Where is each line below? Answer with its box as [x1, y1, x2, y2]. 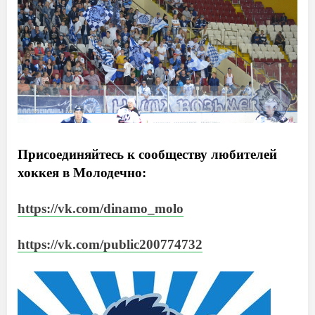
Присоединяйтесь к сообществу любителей [18, 146, 277, 162]
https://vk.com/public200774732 [18, 236, 202, 252]
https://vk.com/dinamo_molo [18, 200, 184, 216]
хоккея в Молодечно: [18, 165, 146, 180]
